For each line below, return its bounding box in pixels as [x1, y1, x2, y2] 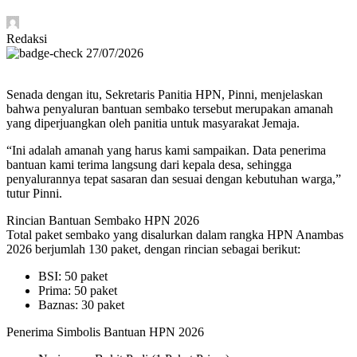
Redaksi [6, 32, 47, 46]
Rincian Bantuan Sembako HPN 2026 [6, 214, 199, 228]
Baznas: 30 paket [38, 298, 124, 312]
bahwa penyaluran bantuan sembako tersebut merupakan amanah [6, 102, 333, 116]
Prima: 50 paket [38, 284, 117, 298]
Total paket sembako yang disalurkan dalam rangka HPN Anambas [6, 228, 343, 242]
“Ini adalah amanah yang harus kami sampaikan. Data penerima [6, 143, 326, 158]
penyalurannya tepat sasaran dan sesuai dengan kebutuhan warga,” [6, 172, 341, 186]
